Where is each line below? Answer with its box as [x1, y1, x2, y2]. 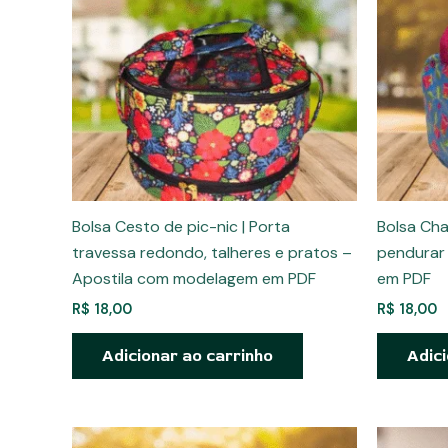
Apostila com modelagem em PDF [72, 268, 316, 290]
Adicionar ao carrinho [102, 346, 273, 367]
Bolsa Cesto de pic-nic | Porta [72, 216, 290, 238]
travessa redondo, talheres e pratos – [72, 242, 352, 264]
